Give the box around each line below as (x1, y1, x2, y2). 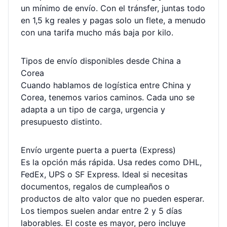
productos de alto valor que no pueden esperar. (21, 194, 204, 204)
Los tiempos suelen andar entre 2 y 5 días (21, 206, 182, 216)
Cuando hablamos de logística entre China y (21, 80, 191, 90)
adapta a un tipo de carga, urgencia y (21, 104, 165, 115)
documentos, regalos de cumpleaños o (21, 181, 170, 192)
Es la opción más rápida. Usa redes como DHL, (21, 157, 202, 167)
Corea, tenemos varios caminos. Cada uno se (21, 92, 195, 102)
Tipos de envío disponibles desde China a (21, 56, 181, 66)
